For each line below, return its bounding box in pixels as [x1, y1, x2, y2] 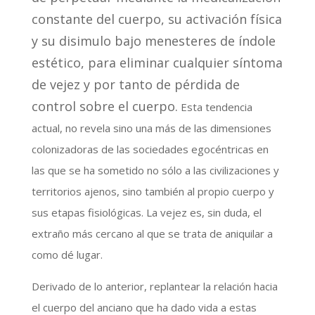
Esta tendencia [177, 99, 252, 114]
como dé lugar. [31, 247, 103, 262]
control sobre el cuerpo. [31, 97, 178, 115]
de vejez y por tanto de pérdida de [31, 75, 240, 93]
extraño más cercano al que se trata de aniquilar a [31, 226, 273, 240]
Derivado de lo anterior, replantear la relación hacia [31, 278, 278, 293]
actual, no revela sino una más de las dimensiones [31, 120, 271, 135]
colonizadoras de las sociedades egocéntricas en [31, 141, 269, 156]
